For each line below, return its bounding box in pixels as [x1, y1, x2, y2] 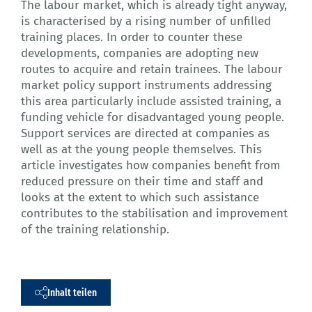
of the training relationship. [21, 222, 169, 237]
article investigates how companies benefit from [21, 158, 281, 173]
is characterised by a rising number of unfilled [21, 14, 271, 29]
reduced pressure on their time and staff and [21, 174, 263, 189]
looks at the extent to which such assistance [21, 190, 259, 205]
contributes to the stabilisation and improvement [21, 206, 288, 221]
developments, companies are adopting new [21, 46, 258, 61]
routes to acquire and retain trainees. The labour [21, 62, 283, 77]
